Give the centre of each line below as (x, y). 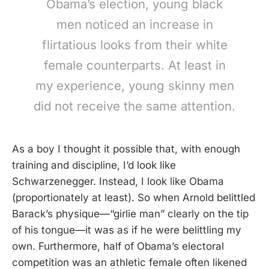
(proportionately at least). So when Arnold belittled (134, 198)
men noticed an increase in (134, 25)
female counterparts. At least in (134, 65)
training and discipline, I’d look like (94, 165)
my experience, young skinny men (134, 86)
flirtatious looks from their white (134, 45)
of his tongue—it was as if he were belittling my (127, 230)
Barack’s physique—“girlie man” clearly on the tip (130, 214)
